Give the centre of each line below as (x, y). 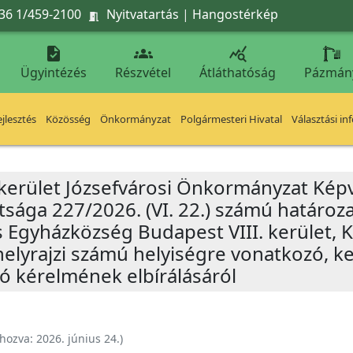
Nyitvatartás (143, 14)
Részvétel (143, 72)
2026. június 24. (78, 338)
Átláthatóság (238, 72)
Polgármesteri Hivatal (231, 119)
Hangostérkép (235, 14)
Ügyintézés (54, 72)
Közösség (68, 119)
